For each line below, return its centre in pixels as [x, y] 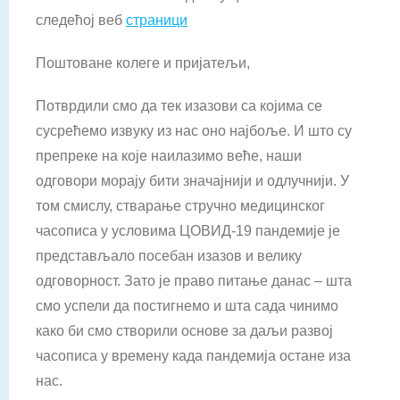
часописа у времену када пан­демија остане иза [193, 356]
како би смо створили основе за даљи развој [184, 331]
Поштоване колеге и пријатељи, [143, 63]
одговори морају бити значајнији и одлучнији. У [192, 181]
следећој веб [81, 20]
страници [157, 20]
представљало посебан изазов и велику [169, 256]
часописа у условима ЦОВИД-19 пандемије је [188, 231]
